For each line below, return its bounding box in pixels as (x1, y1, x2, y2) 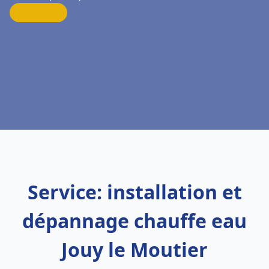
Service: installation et (27, 179, 242, 205)
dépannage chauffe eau (22, 208, 247, 234)
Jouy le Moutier (61, 237, 208, 262)
